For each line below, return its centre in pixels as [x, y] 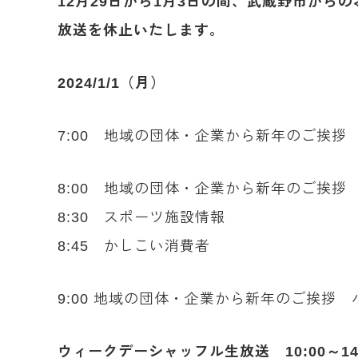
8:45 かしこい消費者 [134, 246]
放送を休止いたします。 [141, 30]
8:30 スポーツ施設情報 [141, 217]
